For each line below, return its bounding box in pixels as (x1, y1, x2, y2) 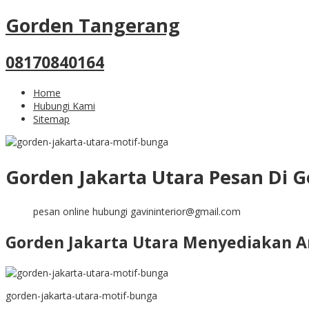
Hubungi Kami (33, 99, 95, 113)
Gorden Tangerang (6, 12, 180, 39)
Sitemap (33, 112, 70, 126)
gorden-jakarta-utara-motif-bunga (6, 289, 157, 303)
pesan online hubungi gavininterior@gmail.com (33, 205, 241, 219)
